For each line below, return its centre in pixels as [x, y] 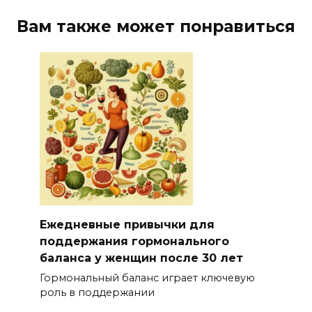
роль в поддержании [97, 293]
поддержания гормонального [134, 241]
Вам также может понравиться [156, 26]
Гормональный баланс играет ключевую [147, 278]
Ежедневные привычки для [127, 224]
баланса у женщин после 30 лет [141, 258]
